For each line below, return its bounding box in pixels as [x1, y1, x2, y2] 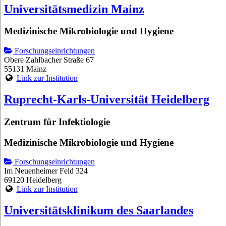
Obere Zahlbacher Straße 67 [4, 55, 94, 65]
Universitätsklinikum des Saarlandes [4, 204, 193, 217]
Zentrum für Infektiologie [4, 116, 110, 127]
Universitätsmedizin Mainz [4, 2, 144, 16]
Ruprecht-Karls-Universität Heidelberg [4, 93, 209, 106]
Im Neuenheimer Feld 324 [4, 166, 88, 176]
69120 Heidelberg [4, 176, 62, 185]
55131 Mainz [4, 65, 46, 74]
